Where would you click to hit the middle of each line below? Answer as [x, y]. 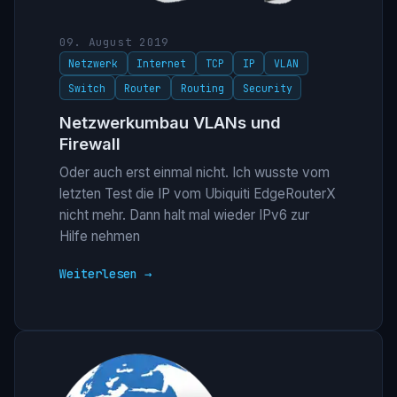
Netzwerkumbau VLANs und [170, 122]
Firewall [90, 143]
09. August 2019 [114, 43]
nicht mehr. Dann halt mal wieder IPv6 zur [184, 215]
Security [267, 88]
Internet [162, 64]
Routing [202, 88]
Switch [87, 88]
